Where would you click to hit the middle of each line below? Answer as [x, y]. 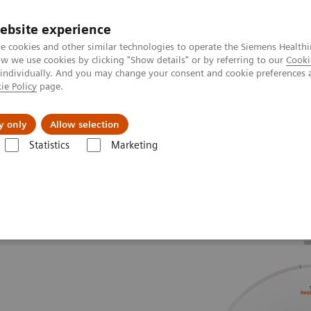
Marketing [134, 145]
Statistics [49, 145]
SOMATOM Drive [162, 159]
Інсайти [227, 114]
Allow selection [85, 124]
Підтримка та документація [77, 114]
